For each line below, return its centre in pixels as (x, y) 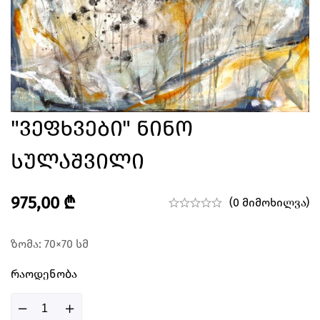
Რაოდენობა (44, 274)
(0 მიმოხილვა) (269, 202)
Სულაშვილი (77, 161)
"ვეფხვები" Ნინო (102, 128)
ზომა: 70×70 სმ (50, 244)
